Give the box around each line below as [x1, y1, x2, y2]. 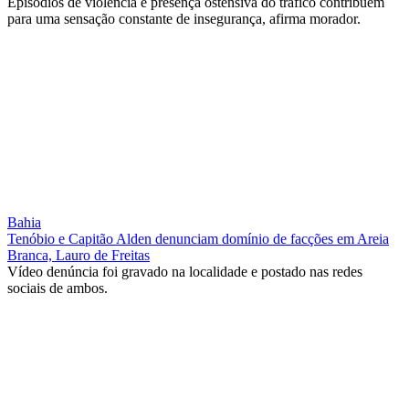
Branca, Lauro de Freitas [7, 247, 150, 264]
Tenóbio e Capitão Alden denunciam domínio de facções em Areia [7, 231, 389, 247]
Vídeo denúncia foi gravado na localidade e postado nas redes [7, 264, 362, 280]
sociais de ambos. [7, 280, 108, 297]
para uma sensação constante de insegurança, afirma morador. [7, 11, 361, 27]
